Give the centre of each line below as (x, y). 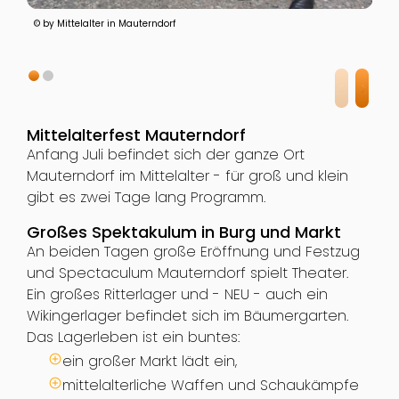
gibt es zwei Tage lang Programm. (146, 198)
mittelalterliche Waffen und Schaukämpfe (210, 386)
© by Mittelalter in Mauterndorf (104, 24)
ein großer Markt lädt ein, (149, 362)
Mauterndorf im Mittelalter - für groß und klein (187, 176)
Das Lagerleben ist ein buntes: (133, 338)
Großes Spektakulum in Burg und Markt (183, 232)
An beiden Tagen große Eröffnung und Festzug (193, 252)
